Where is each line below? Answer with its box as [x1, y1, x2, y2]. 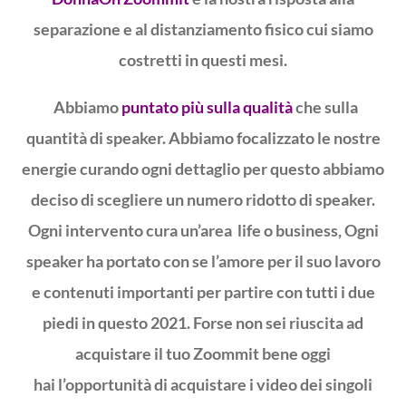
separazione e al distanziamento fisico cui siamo [33, 18, 373, 39]
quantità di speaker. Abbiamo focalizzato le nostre [25, 127, 381, 148]
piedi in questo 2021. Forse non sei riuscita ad [43, 312, 363, 333]
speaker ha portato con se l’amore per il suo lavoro [25, 250, 381, 271]
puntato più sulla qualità [121, 96, 293, 117]
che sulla [293, 96, 358, 117]
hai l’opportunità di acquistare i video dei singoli [34, 373, 372, 394]
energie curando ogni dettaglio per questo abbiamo [22, 158, 384, 179]
